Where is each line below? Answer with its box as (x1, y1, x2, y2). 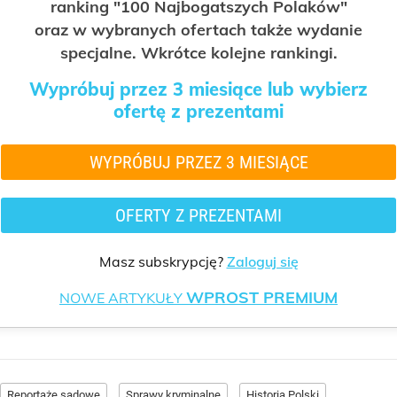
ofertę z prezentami (113, 100, 284, 123)
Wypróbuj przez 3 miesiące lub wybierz (29, 78, 368, 101)
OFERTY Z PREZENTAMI (115, 204, 282, 226)
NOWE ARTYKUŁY (59, 289, 186, 307)
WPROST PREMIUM (186, 287, 338, 308)
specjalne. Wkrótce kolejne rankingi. (59, 43, 338, 64)
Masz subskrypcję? (98, 253, 227, 271)
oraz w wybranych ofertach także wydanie (35, 19, 362, 41)
